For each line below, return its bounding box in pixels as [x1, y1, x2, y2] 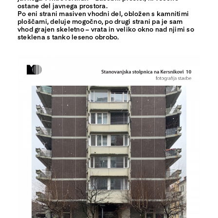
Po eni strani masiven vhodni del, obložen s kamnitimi [17, 8, 189, 18]
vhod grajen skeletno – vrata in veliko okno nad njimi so [17, 24, 194, 34]
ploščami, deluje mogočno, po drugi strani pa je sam [17, 16, 183, 26]
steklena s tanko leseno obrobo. [17, 32, 119, 41]
